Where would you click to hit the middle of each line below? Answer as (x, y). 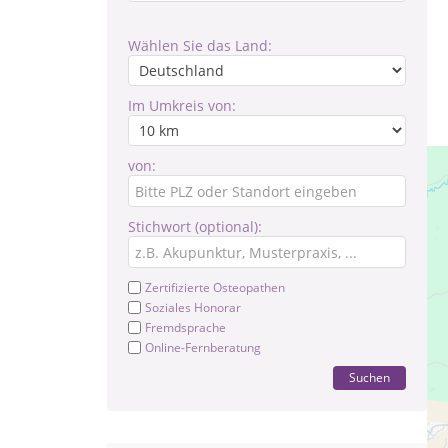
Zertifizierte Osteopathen (215, 287)
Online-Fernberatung (203, 347)
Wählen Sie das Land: (200, 45)
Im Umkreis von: (182, 105)
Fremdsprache (185, 327)
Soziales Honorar (193, 307)
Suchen (369, 377)
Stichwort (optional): (195, 226)
